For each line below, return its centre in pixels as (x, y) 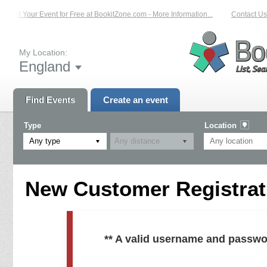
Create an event (135, 100)
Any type (45, 141)
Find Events (50, 100)
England (45, 66)
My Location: (43, 52)
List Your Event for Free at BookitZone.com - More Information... (105, 14)
